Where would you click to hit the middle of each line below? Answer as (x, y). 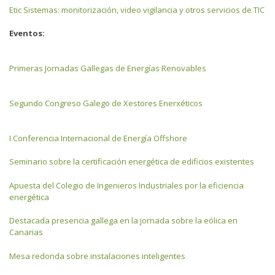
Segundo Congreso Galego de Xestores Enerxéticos (106, 103)
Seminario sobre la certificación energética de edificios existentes (132, 161)
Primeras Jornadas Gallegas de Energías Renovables (108, 68)
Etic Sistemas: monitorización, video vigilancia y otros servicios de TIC (137, 10)
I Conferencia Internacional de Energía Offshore (98, 138)
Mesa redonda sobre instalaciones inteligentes (97, 256)
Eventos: (27, 33)
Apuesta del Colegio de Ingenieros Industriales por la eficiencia (126, 185)
